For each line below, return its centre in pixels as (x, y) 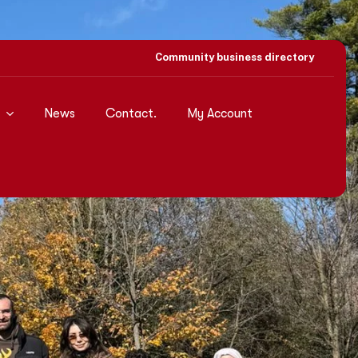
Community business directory (235, 57)
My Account (219, 113)
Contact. (131, 113)
